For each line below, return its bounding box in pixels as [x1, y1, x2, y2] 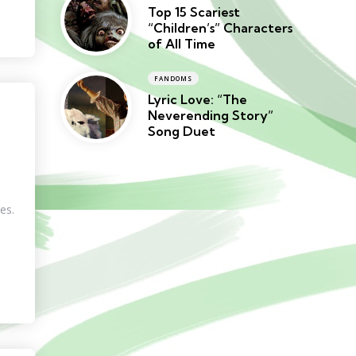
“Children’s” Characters [148, 20, 292, 37]
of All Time [148, 36, 215, 52]
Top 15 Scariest [148, 4, 240, 21]
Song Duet [148, 123, 215, 140]
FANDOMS [154, 74, 192, 83]
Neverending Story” [148, 107, 273, 124]
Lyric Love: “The [148, 91, 247, 108]
